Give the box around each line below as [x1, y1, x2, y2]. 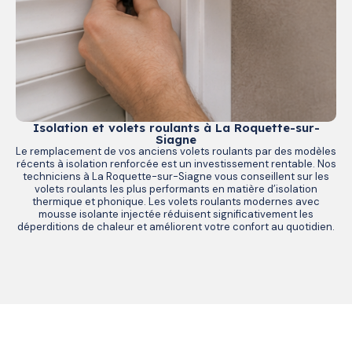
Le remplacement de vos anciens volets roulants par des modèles [16, 144, 336, 158]
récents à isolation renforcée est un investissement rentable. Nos [16, 156, 336, 170]
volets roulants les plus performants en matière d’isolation [35, 181, 317, 196]
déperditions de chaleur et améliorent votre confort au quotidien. [17, 219, 335, 233]
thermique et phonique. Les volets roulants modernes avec [32, 194, 320, 208]
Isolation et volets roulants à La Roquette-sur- [32, 119, 320, 135]
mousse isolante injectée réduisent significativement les [38, 207, 313, 221]
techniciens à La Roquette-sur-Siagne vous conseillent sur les [23, 169, 329, 183]
